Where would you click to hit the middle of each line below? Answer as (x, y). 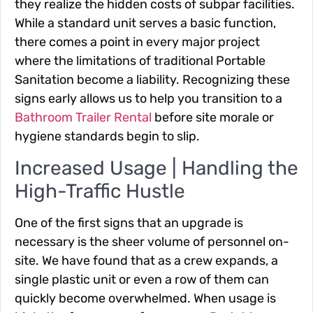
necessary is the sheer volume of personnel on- (152, 241)
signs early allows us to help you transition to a (148, 99)
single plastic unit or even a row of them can (142, 279)
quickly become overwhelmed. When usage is (145, 298)
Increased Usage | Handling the (156, 168)
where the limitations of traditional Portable (140, 61)
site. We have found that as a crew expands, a (146, 260)
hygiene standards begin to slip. (107, 137)
